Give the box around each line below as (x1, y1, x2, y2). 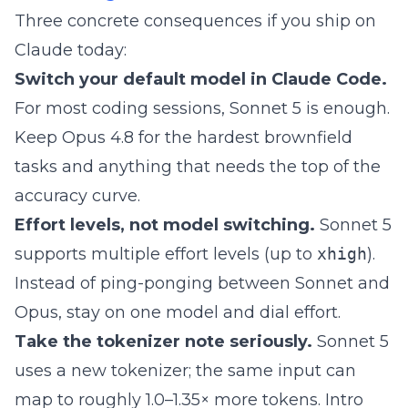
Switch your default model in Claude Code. (15, 69, 387, 89)
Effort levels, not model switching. (15, 215, 315, 235)
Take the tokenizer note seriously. (15, 331, 312, 352)
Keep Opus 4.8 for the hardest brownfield (15, 127, 352, 148)
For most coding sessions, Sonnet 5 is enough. (15, 98, 390, 118)
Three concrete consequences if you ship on (15, 11, 376, 31)
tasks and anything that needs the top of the (15, 157, 381, 177)
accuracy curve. (15, 186, 140, 206)
